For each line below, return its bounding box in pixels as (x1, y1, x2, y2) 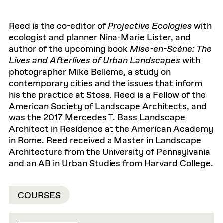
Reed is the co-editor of (9, 20, 108, 32)
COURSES (18, 189, 61, 202)
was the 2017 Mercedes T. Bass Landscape (9, 112, 185, 124)
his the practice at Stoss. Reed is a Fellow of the (9, 89, 206, 101)
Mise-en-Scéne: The (130, 43, 212, 55)
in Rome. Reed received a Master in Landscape (9, 135, 201, 147)
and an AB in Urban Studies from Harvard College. (9, 158, 213, 170)
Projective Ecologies (108, 20, 192, 32)
